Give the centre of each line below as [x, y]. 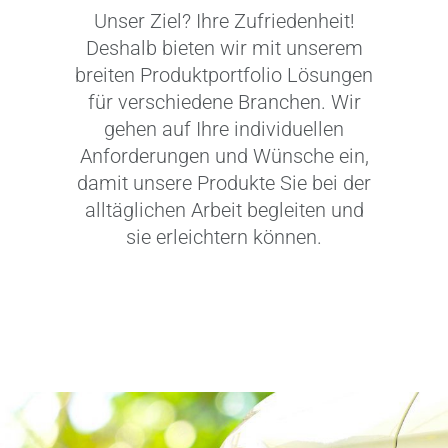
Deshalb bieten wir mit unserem [224, 47]
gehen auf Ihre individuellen [224, 128]
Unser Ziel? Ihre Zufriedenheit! [224, 20]
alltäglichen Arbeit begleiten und [224, 209]
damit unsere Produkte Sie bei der [224, 182]
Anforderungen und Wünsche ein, [224, 155]
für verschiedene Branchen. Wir [224, 101]
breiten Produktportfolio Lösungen [224, 74]
